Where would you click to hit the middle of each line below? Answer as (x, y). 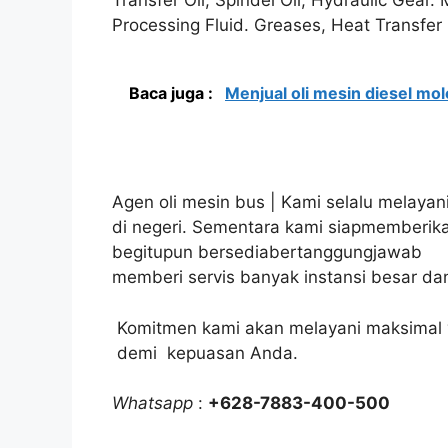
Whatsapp (152, 403)
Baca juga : (173, 92)
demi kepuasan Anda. (205, 352)
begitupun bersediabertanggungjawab (267, 252)
